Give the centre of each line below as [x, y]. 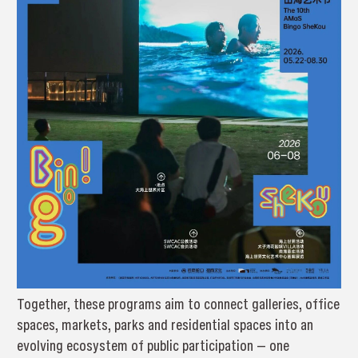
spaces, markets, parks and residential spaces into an [165, 324]
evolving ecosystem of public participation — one [153, 345]
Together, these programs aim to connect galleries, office [178, 304]
